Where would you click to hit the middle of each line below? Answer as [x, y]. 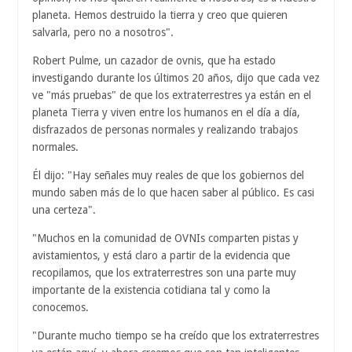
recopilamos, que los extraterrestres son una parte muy [164, 273]
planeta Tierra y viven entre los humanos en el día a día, [166, 113]
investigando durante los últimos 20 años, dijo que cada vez [176, 78]
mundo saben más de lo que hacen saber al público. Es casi [173, 193]
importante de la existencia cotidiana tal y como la [151, 290]
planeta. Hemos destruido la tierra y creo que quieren [160, 15]
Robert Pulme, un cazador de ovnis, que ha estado [154, 61]
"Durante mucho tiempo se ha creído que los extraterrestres [176, 336]
